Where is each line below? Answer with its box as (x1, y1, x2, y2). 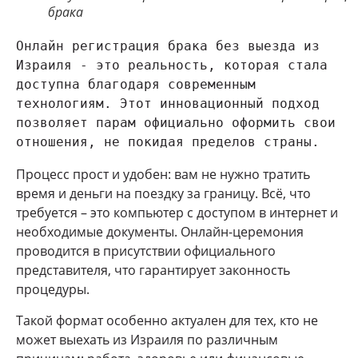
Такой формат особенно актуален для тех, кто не (16, 311, 318, 329)
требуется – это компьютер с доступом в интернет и (16, 204, 338, 222)
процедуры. (16, 280, 89, 299)
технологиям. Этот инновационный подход (16, 96, 320, 112)
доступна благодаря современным (16, 77, 256, 93)
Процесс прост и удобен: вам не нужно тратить (16, 165, 310, 184)
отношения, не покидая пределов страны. (16, 134, 320, 150)
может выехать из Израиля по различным (16, 330, 278, 348)
